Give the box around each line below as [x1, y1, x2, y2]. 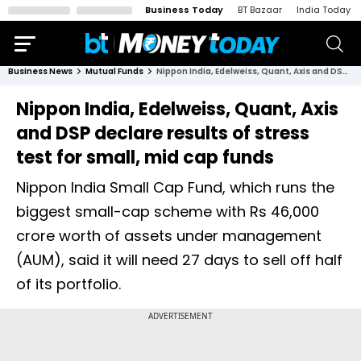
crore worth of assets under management [16, 226, 322, 246]
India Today [297, 3, 351, 16]
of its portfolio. [16, 274, 121, 294]
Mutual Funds [85, 65, 143, 77]
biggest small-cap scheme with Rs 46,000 [16, 201, 319, 222]
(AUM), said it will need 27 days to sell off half [16, 250, 342, 270]
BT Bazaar [238, 3, 282, 16]
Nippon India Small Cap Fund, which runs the [16, 177, 334, 197]
